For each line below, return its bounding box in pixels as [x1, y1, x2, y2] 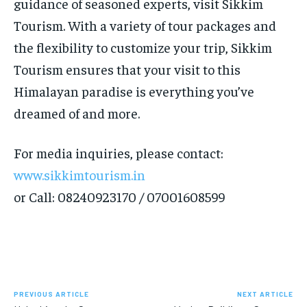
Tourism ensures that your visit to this [14, 60, 241, 78]
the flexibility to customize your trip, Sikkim [14, 38, 272, 56]
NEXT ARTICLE [236, 290, 293, 299]
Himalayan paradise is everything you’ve [14, 82, 254, 100]
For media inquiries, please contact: [14, 144, 223, 162]
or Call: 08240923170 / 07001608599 [14, 188, 225, 206]
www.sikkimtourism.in [14, 166, 145, 184]
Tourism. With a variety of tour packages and [14, 16, 276, 34]
